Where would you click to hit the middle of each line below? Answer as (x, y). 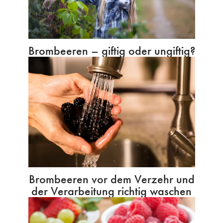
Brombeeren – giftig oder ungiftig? (111, 50)
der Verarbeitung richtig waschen (111, 191)
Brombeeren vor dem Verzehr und (111, 179)
